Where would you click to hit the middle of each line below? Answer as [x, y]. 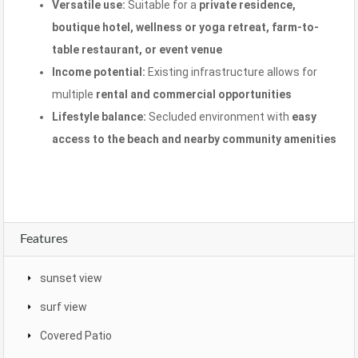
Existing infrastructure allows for [231, 72]
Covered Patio [76, 336]
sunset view [71, 278]
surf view [64, 307]
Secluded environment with [219, 117]
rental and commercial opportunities [194, 94]
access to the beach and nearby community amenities [194, 139]
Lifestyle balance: [99, 117]
